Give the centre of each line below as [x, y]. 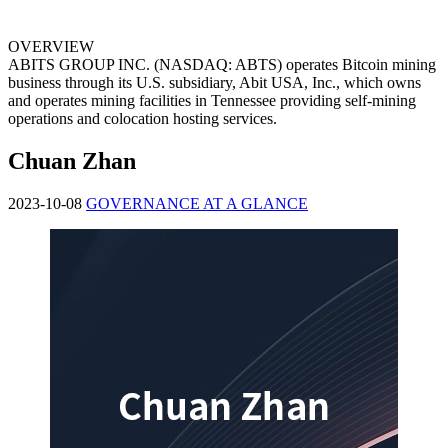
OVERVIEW [51, 46]
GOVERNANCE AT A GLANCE [197, 203]
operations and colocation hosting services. [142, 118]
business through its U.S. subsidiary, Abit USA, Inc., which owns [214, 82]
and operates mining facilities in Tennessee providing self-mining [212, 100]
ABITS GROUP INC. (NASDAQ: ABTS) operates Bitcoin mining [222, 64]
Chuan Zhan [72, 160]
